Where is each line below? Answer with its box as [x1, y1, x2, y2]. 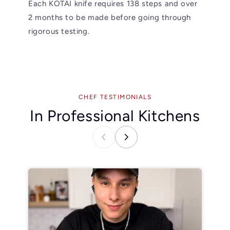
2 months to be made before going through [28, 13, 191, 23]
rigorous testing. [28, 27, 90, 36]
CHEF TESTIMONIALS [78, 93, 152, 101]
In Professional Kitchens [30, 106, 200, 126]
